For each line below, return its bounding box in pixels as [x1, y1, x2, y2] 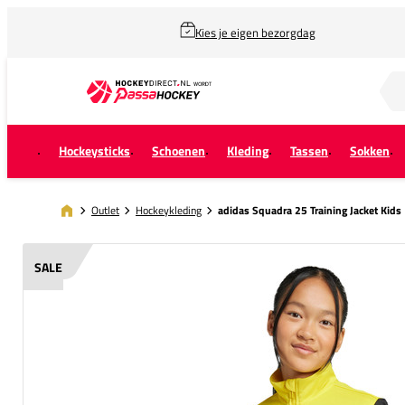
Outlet [91, 201, 119, 219]
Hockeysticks [59, 141, 130, 161]
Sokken [350, 141, 390, 161]
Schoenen [152, 141, 205, 161]
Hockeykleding [136, 201, 202, 219]
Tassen [290, 141, 328, 161]
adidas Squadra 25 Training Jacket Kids [218, 202, 401, 219]
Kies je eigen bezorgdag [195, 24, 316, 42]
